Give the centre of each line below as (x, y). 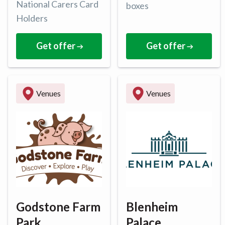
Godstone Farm (58, 206)
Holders (32, 18)
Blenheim (152, 206)
